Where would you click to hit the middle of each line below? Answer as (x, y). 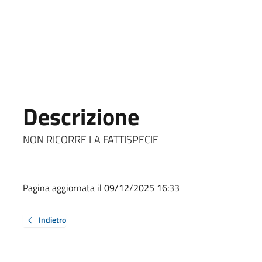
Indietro (52, 219)
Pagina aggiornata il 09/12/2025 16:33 (101, 187)
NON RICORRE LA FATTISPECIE (90, 139)
